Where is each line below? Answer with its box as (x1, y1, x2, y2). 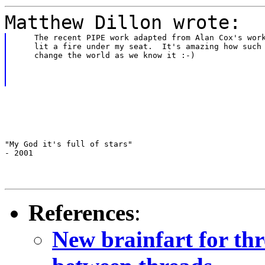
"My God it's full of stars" (5, 139, 132, 148)
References (28, 199, 134, 225)
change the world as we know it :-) (15, 50, 195, 60)
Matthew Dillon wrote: (5, 11, 241, 33)
